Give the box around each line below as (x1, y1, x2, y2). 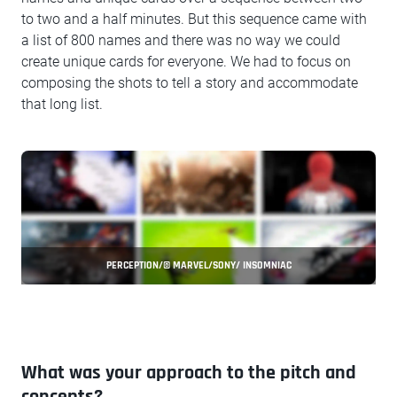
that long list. (21, 96, 103, 113)
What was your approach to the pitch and (21, 360, 356, 385)
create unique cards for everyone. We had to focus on (21, 53, 351, 70)
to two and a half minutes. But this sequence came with (21, 11, 367, 27)
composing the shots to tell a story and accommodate (21, 74, 358, 91)
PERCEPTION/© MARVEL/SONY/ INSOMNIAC (105, 258, 292, 272)
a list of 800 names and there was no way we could (21, 32, 340, 49)
